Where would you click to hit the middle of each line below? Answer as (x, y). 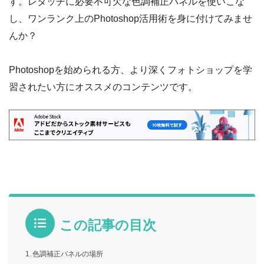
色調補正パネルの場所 (68, 254)
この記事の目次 (108, 225)
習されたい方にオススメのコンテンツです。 (103, 87)
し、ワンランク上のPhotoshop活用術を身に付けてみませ (131, 18)
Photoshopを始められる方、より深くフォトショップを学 (131, 70)
